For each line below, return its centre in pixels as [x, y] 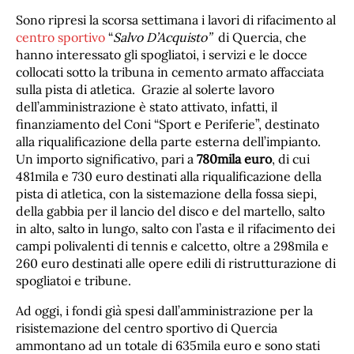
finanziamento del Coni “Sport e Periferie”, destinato [168, 124]
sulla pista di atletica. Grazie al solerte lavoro [145, 89]
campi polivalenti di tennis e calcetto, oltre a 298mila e [172, 245]
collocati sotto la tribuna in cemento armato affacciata [170, 72]
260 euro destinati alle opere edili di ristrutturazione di [176, 263]
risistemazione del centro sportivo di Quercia [147, 328]
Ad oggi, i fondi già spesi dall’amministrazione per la [164, 310]
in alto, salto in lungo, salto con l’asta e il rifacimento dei [175, 228]
